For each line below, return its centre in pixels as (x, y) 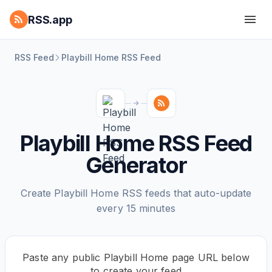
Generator (136, 165)
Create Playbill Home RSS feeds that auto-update (136, 193)
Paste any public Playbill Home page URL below (136, 257)
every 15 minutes (136, 208)
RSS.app (50, 19)
